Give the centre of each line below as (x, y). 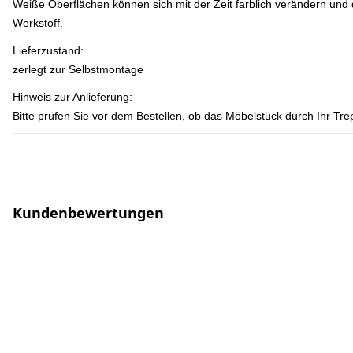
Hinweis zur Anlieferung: (72, 97)
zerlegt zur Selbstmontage (78, 69)
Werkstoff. (38, 23)
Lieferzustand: (48, 50)
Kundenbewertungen (88, 213)
